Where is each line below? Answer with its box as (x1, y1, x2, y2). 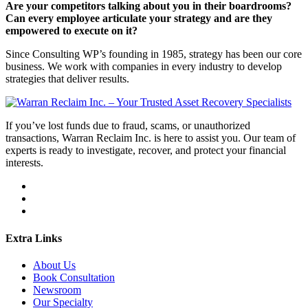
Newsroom (33, 283, 81, 296)
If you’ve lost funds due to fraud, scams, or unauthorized (5, 120, 250, 132)
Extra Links (5, 232, 62, 244)
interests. (5, 157, 43, 169)
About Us (33, 258, 76, 271)
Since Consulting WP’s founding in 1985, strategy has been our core (5, 48, 302, 60)
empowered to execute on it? (5, 25, 137, 37)
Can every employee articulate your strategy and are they (5, 12, 272, 25)
